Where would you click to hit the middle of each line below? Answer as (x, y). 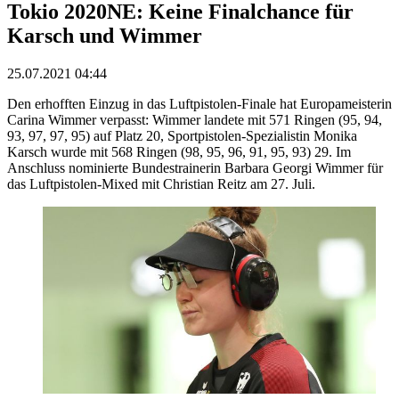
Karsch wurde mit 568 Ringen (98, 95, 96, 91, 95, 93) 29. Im (179, 151)
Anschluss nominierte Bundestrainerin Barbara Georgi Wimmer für (195, 167)
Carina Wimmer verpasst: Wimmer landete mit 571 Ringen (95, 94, (195, 119)
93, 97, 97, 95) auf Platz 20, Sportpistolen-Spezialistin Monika (182, 135)
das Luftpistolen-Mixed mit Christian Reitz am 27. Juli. (161, 183)
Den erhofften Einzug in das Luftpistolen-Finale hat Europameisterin (199, 103)
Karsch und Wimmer (105, 35)
